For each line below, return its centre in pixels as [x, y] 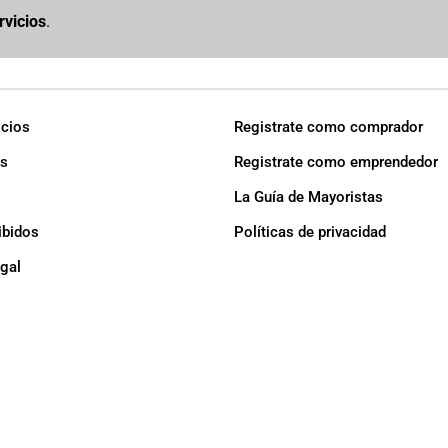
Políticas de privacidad [310, 232]
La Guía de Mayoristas [308, 197]
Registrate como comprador [328, 127]
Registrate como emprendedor [336, 162]
